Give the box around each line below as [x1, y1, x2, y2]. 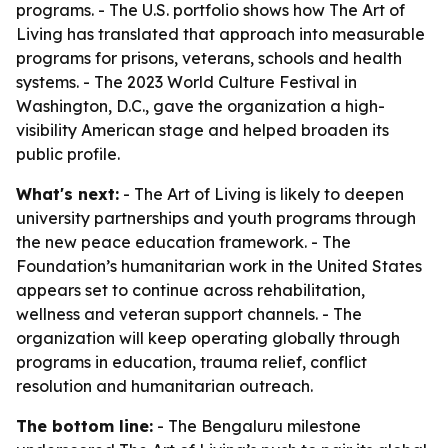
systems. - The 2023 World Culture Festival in [16, 72, 357, 92]
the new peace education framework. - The [16, 232, 351, 252]
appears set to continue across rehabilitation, [16, 280, 365, 300]
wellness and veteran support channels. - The [16, 304, 362, 324]
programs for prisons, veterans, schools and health [16, 48, 402, 68]
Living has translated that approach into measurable [16, 24, 425, 44]
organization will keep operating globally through [16, 328, 400, 348]
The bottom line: [16, 416, 153, 436]
